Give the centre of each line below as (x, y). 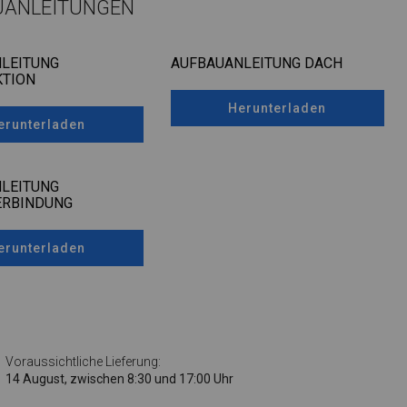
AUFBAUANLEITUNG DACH (256, 63)
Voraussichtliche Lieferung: (83, 361)
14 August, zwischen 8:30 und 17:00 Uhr (119, 378)
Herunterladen (278, 108)
